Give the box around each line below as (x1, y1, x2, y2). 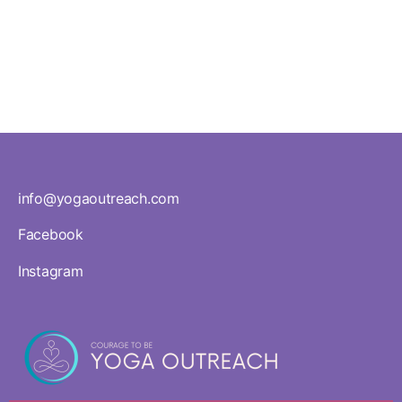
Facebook (18, 225, 83, 244)
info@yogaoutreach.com (18, 189, 179, 207)
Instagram (18, 261, 83, 280)
